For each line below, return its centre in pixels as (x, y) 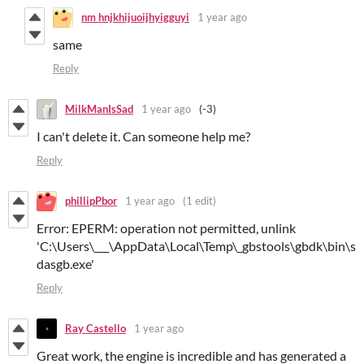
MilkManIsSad (99, 109)
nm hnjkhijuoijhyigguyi (135, 17)
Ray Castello (95, 329)
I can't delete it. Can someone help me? (143, 136)
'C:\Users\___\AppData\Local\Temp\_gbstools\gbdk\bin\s (196, 245)
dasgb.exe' (65, 263)
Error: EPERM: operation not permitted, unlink (166, 227)
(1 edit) (199, 201)
